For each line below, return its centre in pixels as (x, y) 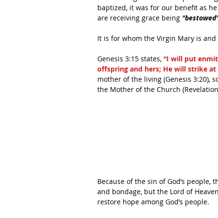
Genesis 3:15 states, (130, 59)
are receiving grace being (140, 18)
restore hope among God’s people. (153, 202)
